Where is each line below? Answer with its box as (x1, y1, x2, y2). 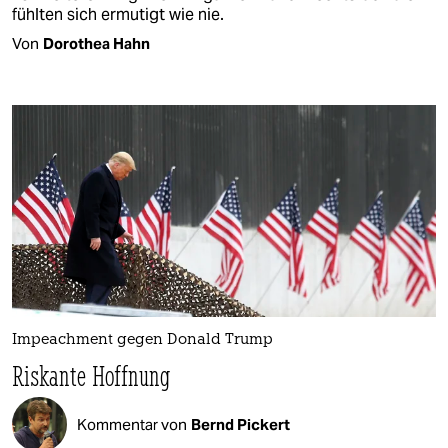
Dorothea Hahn (43, 33, 150, 53)
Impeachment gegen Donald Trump (12, 333, 273, 349)
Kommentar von (77, 414, 187, 434)
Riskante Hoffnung (12, 358, 170, 394)
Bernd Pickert (191, 414, 290, 434)
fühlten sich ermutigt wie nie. (12, 3, 224, 25)
